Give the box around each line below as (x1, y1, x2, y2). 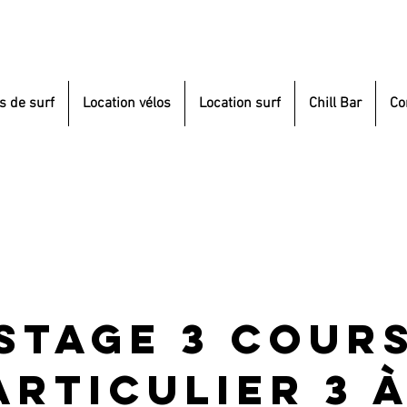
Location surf (199, 94, 281, 113)
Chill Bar (309, 94, 362, 113)
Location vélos (83, 94, 171, 113)
